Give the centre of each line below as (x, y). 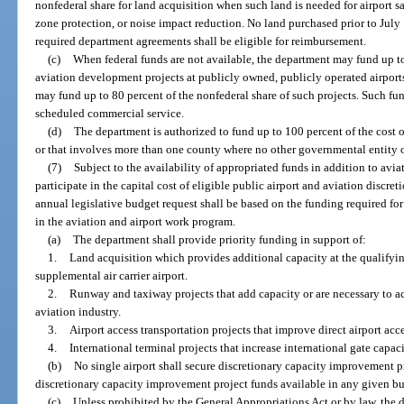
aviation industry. (78, 312)
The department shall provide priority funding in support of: (219, 240)
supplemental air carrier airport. (112, 276)
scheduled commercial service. (110, 114)
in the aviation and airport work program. (136, 222)
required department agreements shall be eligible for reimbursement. (201, 41)
